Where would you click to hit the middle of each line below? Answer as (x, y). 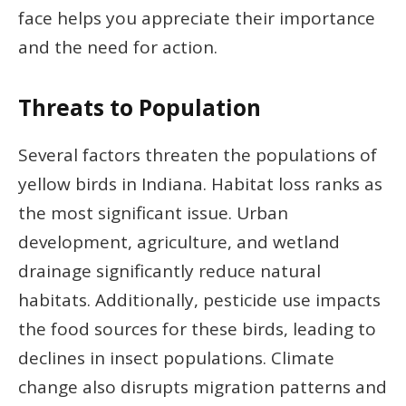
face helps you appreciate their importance (197, 18)
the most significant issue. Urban (153, 213)
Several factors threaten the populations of (198, 155)
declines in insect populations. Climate (176, 358)
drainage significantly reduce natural (169, 271)
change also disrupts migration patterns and (203, 387)
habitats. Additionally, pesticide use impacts (199, 300)
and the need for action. (118, 47)
